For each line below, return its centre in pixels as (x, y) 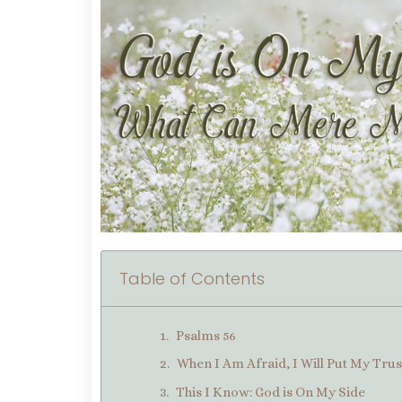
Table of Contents (192, 278)
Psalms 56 (206, 335)
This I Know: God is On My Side (271, 392)
